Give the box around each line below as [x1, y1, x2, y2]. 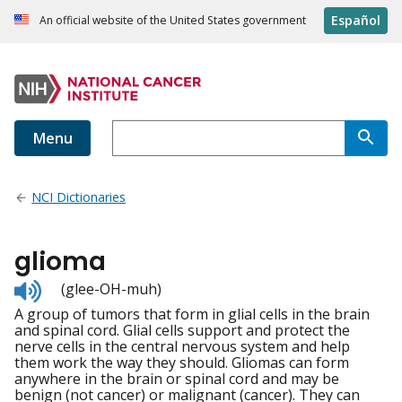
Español [331, 12, 380, 30]
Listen [40, 276, 81, 297]
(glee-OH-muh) [61, 279, 162, 300]
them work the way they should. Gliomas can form [14, 353, 349, 373]
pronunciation [40, 309, 137, 329]
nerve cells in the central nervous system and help [14, 336, 350, 357]
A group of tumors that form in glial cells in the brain [14, 304, 370, 325]
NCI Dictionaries [31, 188, 127, 206]
